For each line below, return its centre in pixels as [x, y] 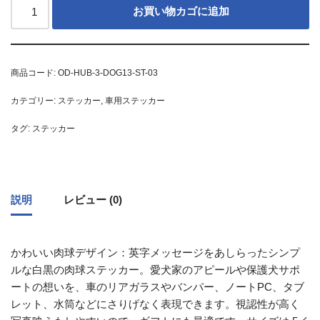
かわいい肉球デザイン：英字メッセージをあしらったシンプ [155, 253]
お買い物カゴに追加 [181, 11]
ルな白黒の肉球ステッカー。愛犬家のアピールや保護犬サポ [155, 270]
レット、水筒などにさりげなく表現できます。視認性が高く [155, 304]
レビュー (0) [93, 199]
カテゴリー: [34, 101]
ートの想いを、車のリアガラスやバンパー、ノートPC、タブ [157, 287]
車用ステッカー [135, 101]
